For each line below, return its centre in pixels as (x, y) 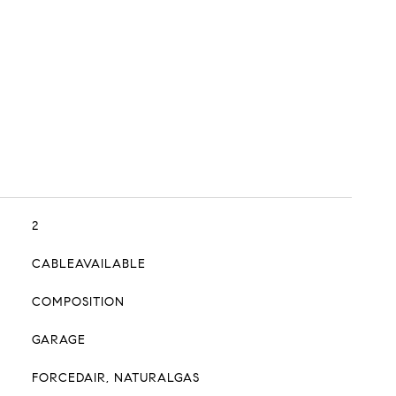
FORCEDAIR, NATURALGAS (115, 378)
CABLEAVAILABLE (88, 264)
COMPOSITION (78, 302)
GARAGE (58, 340)
